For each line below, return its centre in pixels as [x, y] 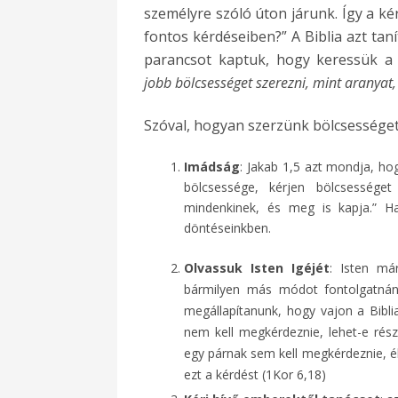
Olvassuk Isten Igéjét [257, 267]
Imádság [212, 166]
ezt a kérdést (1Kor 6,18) [255, 374]
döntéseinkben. [227, 227]
